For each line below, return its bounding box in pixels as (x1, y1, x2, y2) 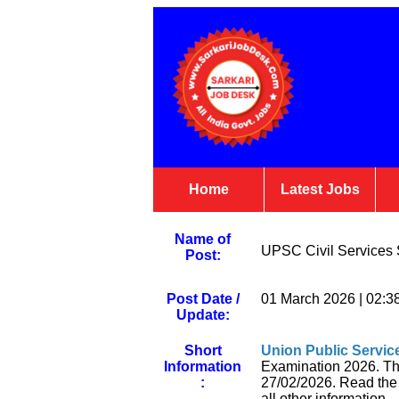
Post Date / (166, 291, 240, 306)
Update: (175, 307, 230, 322)
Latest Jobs (280, 182, 360, 197)
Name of (175, 232, 231, 247)
